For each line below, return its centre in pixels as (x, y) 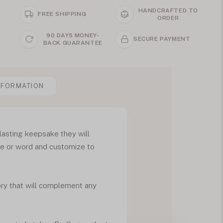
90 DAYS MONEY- (73, 35)
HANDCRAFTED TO (168, 10)
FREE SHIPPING (62, 14)
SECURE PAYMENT (162, 39)
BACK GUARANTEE (73, 43)
